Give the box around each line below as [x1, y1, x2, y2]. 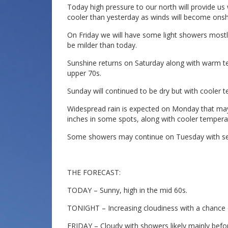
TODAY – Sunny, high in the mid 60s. [67, 185, 187, 195]
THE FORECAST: [67, 167, 121, 177]
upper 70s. [67, 68, 101, 78]
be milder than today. [67, 40, 137, 50]
